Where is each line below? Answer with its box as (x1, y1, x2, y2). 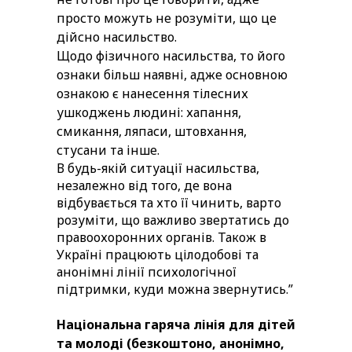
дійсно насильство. (57, 28, 177, 46)
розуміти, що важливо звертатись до (57, 211, 289, 229)
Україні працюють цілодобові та (57, 246, 258, 264)
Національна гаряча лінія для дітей (57, 316, 295, 334)
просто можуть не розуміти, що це (57, 9, 277, 27)
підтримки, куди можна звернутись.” (57, 280, 293, 299)
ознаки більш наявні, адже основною (57, 66, 288, 84)
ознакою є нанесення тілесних (57, 85, 248, 103)
